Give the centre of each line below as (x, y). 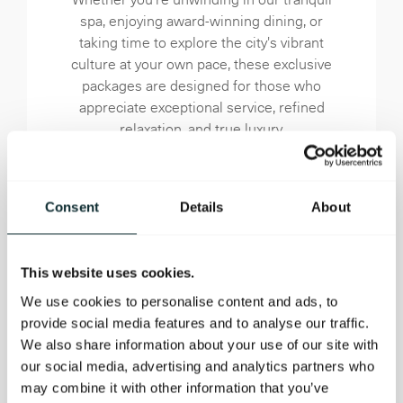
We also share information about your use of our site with (200, 344)
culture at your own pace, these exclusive (201, 64)
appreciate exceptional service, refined (201, 107)
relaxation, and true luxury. (201, 129)
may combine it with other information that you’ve (175, 387)
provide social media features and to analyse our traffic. (195, 322)
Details (201, 207)
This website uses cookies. (108, 273)
